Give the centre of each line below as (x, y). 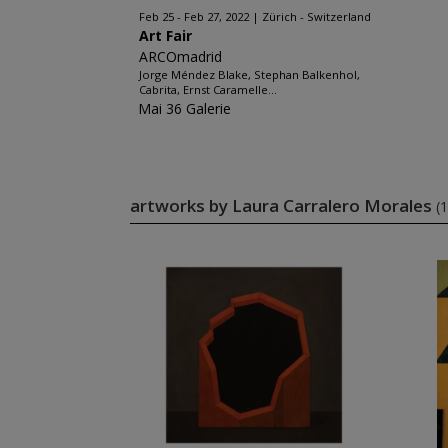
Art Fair (165, 35)
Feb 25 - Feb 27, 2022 (193, 16)
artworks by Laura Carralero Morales (282, 205)
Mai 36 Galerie (184, 108)
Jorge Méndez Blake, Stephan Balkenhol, (249, 74)
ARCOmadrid (180, 56)
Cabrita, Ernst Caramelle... (207, 89)
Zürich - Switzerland (316, 16)
